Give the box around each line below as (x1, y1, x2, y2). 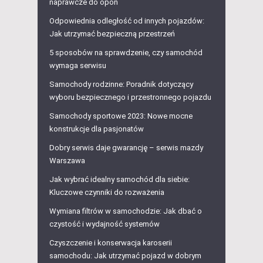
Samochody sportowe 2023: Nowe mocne (49, 112, 193, 121)
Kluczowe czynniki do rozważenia (49, 188, 164, 197)
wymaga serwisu (49, 61, 106, 70)
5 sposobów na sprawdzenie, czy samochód (49, 48, 203, 58)
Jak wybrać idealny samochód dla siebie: (49, 175, 190, 184)
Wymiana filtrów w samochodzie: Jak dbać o (49, 207, 202, 216)
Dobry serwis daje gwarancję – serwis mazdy (49, 143, 203, 153)
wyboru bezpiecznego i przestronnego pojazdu (49, 93, 211, 102)
